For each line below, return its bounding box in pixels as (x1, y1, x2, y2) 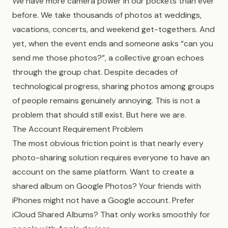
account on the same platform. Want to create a (12, 166, 194, 177)
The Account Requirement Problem (12, 124, 143, 134)
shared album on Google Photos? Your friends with (12, 181, 201, 191)
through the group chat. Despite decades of (12, 67, 178, 77)
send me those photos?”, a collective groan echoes (12, 52, 204, 63)
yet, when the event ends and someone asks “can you (12, 38, 213, 49)
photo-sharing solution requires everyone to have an (12, 152, 210, 163)
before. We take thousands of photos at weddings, (12, 10, 202, 20)
